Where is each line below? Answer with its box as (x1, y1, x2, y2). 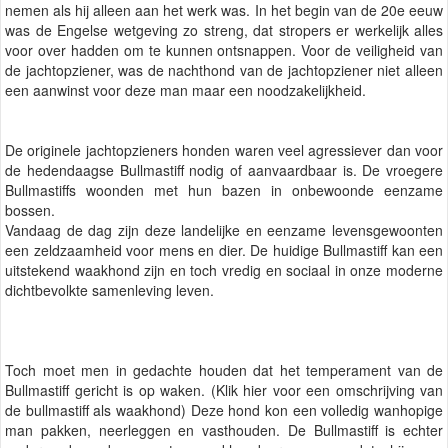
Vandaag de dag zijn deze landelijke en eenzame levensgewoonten (5, 219, 443, 240)
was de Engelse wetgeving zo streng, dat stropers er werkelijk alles (5, 19, 443, 40)
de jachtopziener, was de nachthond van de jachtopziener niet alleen (5, 59, 443, 80)
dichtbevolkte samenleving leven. (5, 279, 214, 300)
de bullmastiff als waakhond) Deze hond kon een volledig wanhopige (5, 399, 443, 420)
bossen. (5, 199, 55, 220)
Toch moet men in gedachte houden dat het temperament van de (5, 359, 443, 380)
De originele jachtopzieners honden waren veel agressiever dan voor (5, 139, 443, 160)
